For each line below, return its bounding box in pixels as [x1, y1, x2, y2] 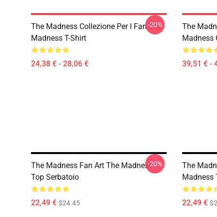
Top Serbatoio [31, 172, 79, 182]
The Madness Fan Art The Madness [31, 161, 153, 170]
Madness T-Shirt [31, 33, 86, 43]
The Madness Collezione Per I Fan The [31, 22, 162, 31]
